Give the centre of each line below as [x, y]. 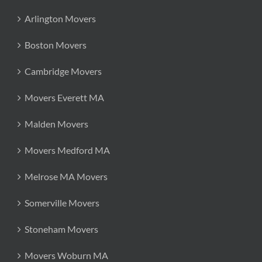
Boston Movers [56, 45]
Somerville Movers [62, 203]
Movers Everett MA [64, 97]
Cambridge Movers [63, 71]
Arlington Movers [60, 18]
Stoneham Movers [61, 229]
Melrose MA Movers [66, 176]
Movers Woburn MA [66, 255]
